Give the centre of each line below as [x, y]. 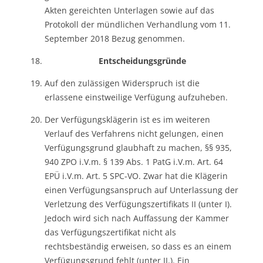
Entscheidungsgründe [142, 60]
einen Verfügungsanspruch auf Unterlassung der [141, 190]
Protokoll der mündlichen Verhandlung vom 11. [138, 24]
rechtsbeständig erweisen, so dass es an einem [138, 246]
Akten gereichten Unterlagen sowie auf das [129, 10]
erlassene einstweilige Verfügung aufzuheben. [136, 97]
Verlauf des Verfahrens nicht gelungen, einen [134, 133]
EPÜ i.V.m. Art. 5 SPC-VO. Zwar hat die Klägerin [136, 176]
